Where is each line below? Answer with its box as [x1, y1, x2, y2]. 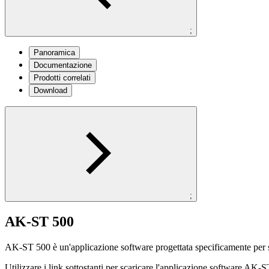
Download [34, 85, 67, 95]
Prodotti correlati [34, 73, 91, 82]
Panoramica [34, 47, 75, 57]
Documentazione [34, 60, 92, 70]
